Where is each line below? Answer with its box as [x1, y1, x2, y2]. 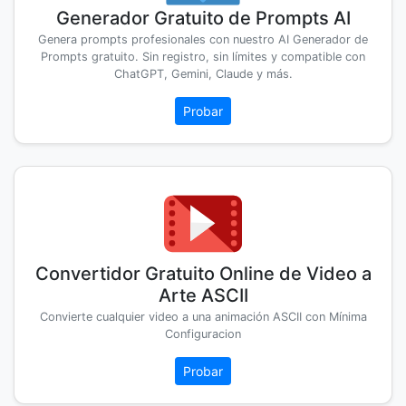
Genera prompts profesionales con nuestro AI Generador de [38, 33, 368, 47]
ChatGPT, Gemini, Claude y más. [113, 67, 293, 82]
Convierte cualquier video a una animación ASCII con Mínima [39, 310, 367, 324]
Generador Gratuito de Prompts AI [55, 7, 351, 30]
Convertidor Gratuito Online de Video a [34, 263, 372, 285]
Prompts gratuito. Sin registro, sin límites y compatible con [41, 50, 365, 64]
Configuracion [165, 327, 241, 342]
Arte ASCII [158, 285, 248, 307]
